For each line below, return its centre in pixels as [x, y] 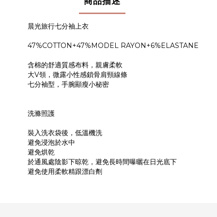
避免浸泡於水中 [51, 142]
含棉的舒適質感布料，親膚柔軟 [75, 65]
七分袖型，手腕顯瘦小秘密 [68, 84]
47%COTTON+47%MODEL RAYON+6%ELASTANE [113, 46]
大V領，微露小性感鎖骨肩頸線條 [77, 75]
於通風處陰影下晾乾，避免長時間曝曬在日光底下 [102, 162]
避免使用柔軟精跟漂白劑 [65, 171]
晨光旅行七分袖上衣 [58, 26]
